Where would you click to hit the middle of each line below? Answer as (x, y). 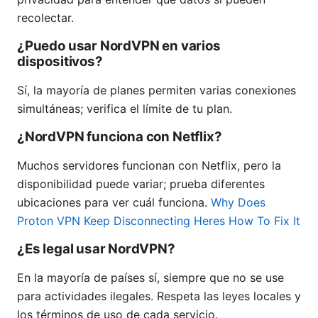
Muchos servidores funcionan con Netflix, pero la (149, 166)
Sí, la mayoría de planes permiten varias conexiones (157, 91)
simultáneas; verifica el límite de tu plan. (125, 109)
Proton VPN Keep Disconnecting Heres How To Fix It (159, 221)
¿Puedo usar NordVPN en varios (119, 46)
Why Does (238, 203)
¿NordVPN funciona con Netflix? (120, 137)
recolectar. (45, 18)
